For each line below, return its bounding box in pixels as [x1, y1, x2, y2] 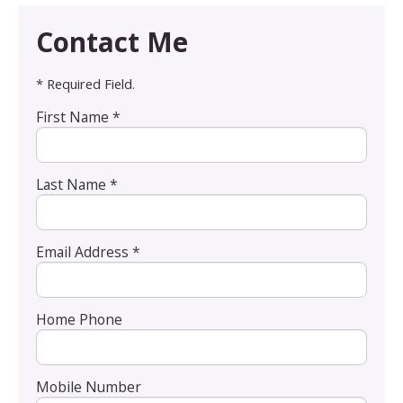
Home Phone [36, 309, 122, 329]
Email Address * [36, 241, 140, 262]
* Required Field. [36, 74, 135, 93]
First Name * [36, 106, 121, 127]
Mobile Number [36, 377, 141, 398]
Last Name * [36, 174, 118, 194]
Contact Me [36, 22, 188, 60]
